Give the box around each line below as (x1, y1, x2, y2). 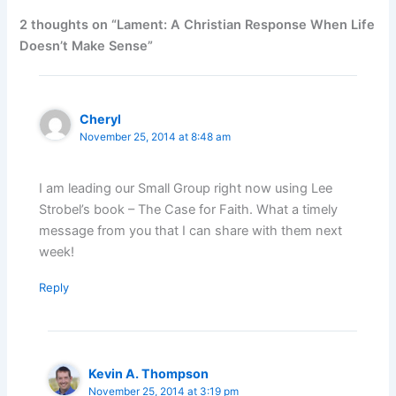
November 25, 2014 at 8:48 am (80, 130, 232, 143)
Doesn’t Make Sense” (19, 37, 154, 54)
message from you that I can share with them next (39, 223, 343, 240)
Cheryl (80, 110, 122, 126)
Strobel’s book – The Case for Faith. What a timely (39, 202, 339, 218)
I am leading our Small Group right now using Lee (39, 180, 333, 197)
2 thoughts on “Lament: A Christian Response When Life (19, 16, 376, 33)
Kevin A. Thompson (88, 366, 209, 382)
